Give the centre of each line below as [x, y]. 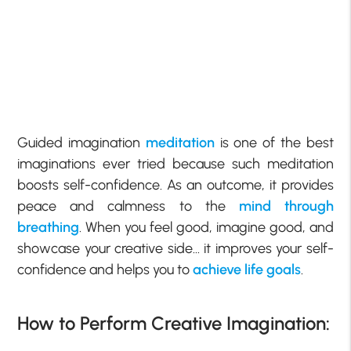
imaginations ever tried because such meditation [175, 163]
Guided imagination [81, 142]
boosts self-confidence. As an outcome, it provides [175, 185]
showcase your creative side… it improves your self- [175, 248]
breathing [49, 227]
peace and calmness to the [128, 206]
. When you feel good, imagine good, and [206, 227]
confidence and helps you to [105, 269]
